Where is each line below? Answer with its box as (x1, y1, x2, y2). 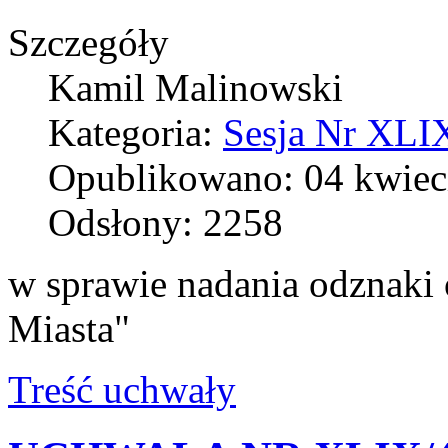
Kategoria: (48, 111, 223, 155)
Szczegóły (8, 21, 169, 65)
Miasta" (8, 307, 130, 351)
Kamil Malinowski (48, 66, 343, 110)
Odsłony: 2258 (48, 201, 283, 245)
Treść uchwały (8, 368, 236, 412)
